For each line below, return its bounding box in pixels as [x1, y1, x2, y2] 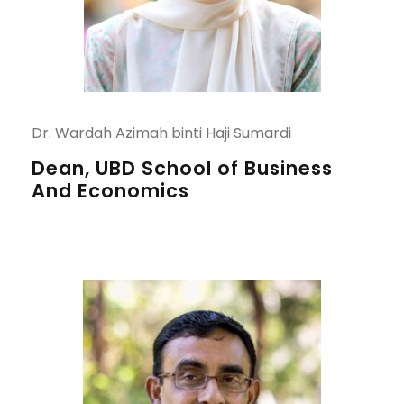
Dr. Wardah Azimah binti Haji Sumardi [32, 123, 291, 143]
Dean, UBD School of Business [32, 155, 333, 181]
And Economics [32, 178, 189, 204]
